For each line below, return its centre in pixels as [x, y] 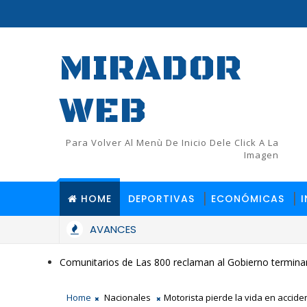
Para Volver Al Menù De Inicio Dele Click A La [172, 143]
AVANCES [113, 229]
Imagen [261, 155]
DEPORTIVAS [161, 199]
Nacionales [127, 297]
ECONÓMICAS [248, 199]
